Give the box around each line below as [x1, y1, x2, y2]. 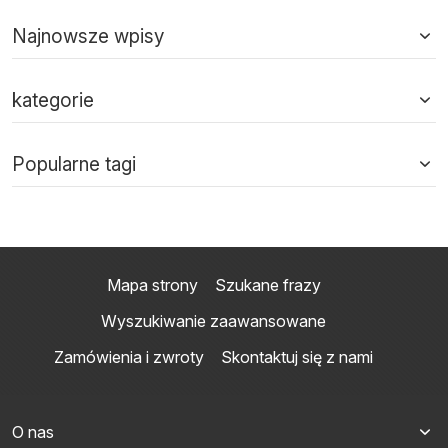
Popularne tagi [12, 152, 136, 176]
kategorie [12, 88, 94, 112]
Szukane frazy [215, 274, 321, 295]
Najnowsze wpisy [12, 24, 164, 48]
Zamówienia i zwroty [54, 346, 204, 367]
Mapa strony [107, 274, 198, 295]
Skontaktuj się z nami [221, 346, 373, 367]
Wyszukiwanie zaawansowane [101, 310, 326, 331]
